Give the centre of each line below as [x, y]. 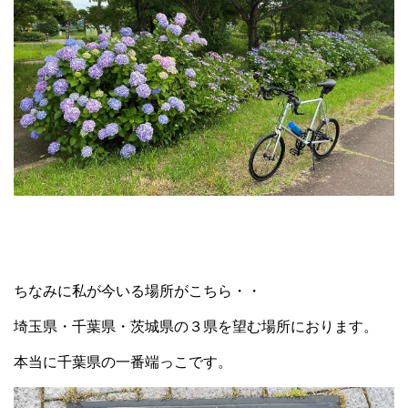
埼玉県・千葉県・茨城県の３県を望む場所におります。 [196, 327]
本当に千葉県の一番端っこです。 [123, 362]
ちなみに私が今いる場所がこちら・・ [138, 291]
